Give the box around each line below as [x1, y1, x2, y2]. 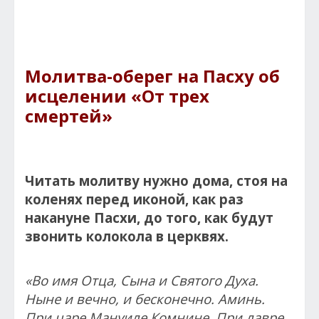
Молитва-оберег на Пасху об [25, 63, 280, 88]
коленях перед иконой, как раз [25, 189, 244, 208]
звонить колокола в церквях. [25, 226, 229, 245]
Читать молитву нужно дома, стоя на [25, 171, 288, 189]
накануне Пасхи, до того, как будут [25, 208, 273, 226]
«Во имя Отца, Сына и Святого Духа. [25, 271, 258, 289]
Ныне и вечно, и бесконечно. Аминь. [25, 289, 265, 308]
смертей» [25, 103, 113, 127]
